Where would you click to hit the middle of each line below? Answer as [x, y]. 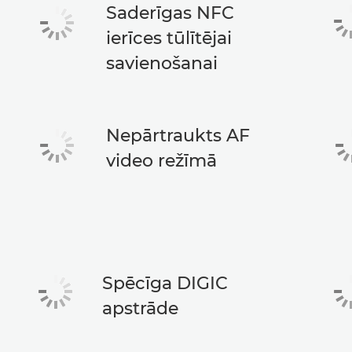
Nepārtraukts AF [178, 136]
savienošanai [162, 63]
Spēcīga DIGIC [165, 283]
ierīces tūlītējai [169, 38]
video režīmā [162, 161]
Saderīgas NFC [170, 13]
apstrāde [140, 308]
